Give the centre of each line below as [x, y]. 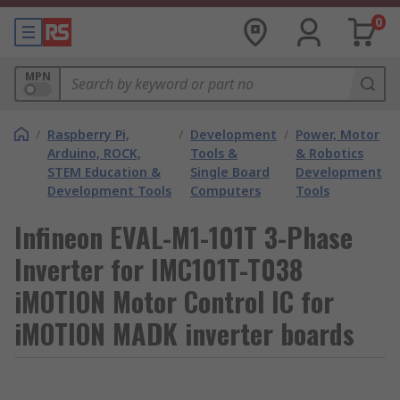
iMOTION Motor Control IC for [174, 301]
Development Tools [109, 191]
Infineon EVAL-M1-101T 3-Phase [183, 237]
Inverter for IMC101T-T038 [158, 269]
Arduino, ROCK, [94, 153]
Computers [225, 191]
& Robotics [329, 153]
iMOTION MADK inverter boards [184, 333]
